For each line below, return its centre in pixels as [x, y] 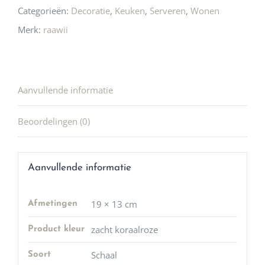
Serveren [168, 11]
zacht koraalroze [124, 229]
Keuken [130, 11]
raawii [56, 30]
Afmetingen [52, 203]
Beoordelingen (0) [54, 122]
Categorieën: [44, 11]
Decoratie [91, 11]
